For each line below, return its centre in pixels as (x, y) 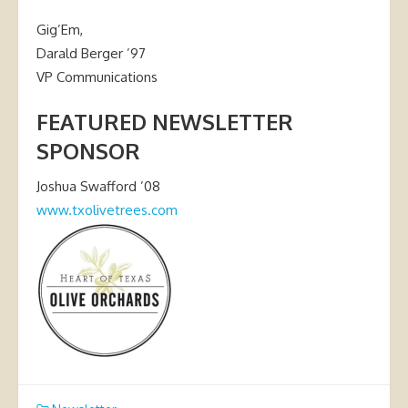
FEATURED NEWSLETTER (165, 122)
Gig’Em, (60, 29)
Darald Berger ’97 (91, 53)
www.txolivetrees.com (107, 209)
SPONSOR (88, 151)
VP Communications (97, 76)
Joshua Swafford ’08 (98, 186)
